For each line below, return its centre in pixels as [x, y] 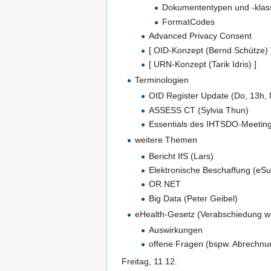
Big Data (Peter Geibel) [193, 198]
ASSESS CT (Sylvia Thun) [198, 110]
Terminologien [162, 80]
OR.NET [165, 184]
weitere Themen [166, 140]
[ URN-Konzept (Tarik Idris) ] [202, 64]
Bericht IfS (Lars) [181, 156]
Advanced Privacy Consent [200, 36]
